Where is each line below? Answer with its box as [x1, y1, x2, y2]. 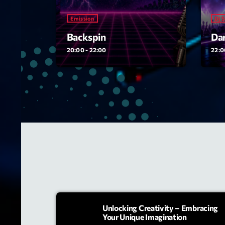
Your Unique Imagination [102, 211, 187, 221]
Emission [70, 15, 94, 22]
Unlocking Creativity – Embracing [102, 202, 218, 212]
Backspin [66, 31, 106, 43]
